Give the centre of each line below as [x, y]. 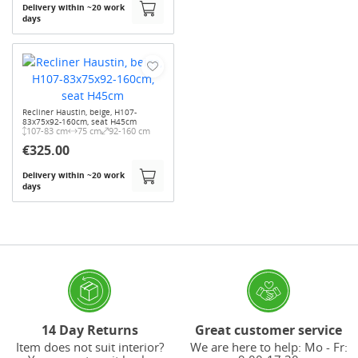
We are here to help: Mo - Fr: [268, 347]
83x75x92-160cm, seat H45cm [79, 122]
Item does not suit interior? [89, 347]
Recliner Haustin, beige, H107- [79, 112]
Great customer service [268, 330]
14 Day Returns [89, 330]
